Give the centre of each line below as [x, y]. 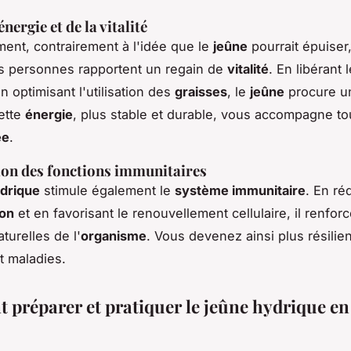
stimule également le [107, 191]
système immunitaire [240, 191]
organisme [114, 236]
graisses [201, 92]
